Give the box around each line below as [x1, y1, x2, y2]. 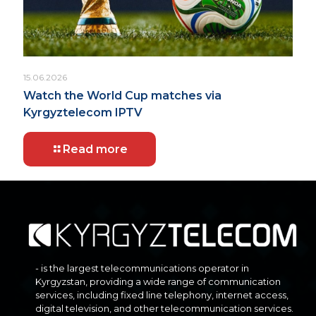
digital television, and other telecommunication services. [35, 302, 294, 314]
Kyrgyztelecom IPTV [23, 106, 142, 120]
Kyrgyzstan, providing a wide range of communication [35, 275, 281, 287]
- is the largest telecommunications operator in [35, 262, 250, 274]
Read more [63, 142, 128, 157]
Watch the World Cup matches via [23, 89, 221, 103]
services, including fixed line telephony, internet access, [35, 288, 289, 300]
